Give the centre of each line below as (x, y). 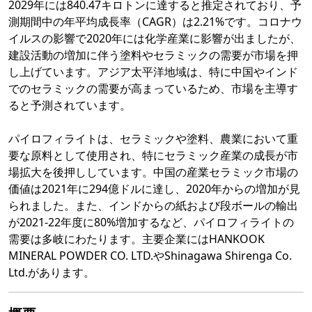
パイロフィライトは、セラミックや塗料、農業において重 (153, 139)
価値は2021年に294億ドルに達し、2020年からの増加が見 (154, 189)
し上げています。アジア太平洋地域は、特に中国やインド (153, 72)
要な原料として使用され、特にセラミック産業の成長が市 (153, 156)
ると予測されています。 (70, 106)
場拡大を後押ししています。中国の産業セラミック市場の (153, 172)
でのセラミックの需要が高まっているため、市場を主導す (153, 89)
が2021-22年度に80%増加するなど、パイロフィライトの (151, 223)
